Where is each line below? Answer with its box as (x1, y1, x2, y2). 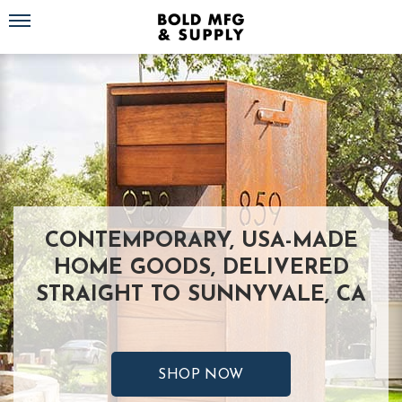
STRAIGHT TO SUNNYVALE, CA (36, 284, 366, 306)
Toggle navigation (19, 4, 82, 22)
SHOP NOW (158, 368, 244, 382)
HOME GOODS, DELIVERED (53, 258, 349, 279)
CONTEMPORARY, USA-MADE (44, 231, 358, 252)
